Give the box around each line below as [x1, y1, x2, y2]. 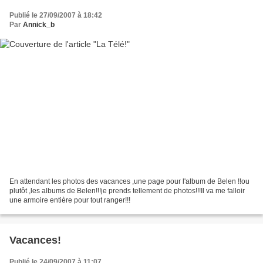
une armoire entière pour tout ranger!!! [9, 196, 130, 205]
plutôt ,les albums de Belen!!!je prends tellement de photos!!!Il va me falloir [9, 187, 245, 195]
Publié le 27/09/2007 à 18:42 [9, 11, 102, 19]
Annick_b [23, 20, 55, 29]
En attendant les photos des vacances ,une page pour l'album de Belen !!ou [9, 177, 249, 186]
